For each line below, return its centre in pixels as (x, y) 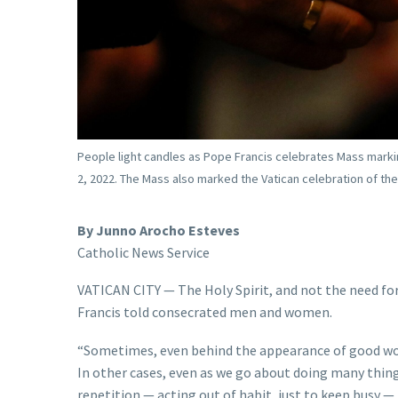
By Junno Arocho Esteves (159, 230)
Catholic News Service (143, 252)
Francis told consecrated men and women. (205, 312)
